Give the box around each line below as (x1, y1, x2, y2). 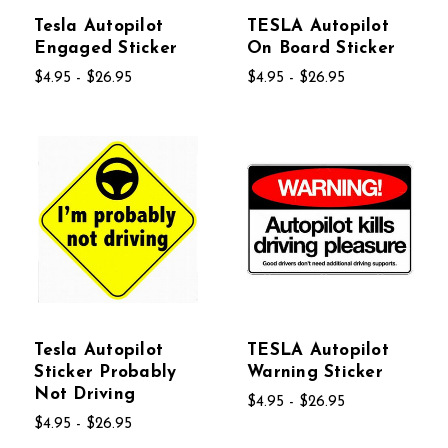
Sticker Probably (34, 364, 177, 382)
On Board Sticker (247, 40, 396, 58)
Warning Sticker (247, 364, 383, 382)
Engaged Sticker (34, 40, 178, 58)
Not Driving (34, 386, 136, 404)
